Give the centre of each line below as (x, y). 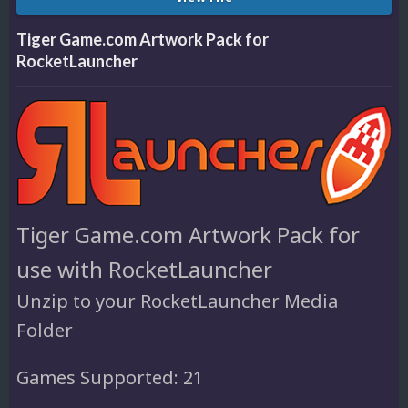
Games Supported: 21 (110, 378)
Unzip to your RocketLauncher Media (177, 301)
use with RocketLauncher (144, 270)
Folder (45, 331)
